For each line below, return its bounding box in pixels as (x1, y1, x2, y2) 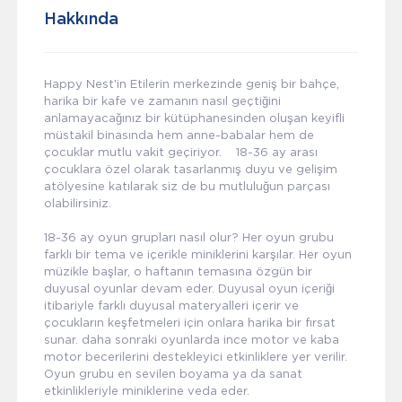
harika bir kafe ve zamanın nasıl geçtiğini (43, 94, 281, 107)
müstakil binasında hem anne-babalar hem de (43, 128, 314, 141)
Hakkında (43, 12, 118, 28)
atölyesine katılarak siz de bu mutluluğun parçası (43, 179, 330, 192)
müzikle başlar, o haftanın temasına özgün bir (43, 265, 312, 277)
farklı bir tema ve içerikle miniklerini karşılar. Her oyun (43, 248, 352, 260)
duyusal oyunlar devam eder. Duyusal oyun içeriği (43, 282, 335, 294)
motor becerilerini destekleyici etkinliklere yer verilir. (43, 350, 347, 363)
